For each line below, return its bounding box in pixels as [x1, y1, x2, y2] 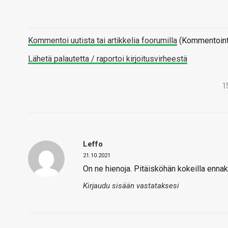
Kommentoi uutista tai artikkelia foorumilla [28, 36, 177, 45]
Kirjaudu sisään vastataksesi [83, 181, 179, 190]
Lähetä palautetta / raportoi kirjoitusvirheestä [28, 54, 187, 64]
